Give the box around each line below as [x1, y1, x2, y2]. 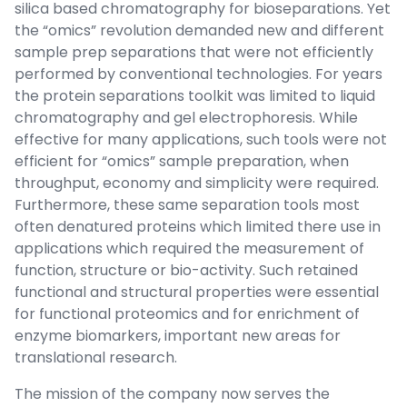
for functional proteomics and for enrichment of [15, 303, 360, 325]
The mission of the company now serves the [15, 383, 330, 405]
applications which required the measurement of [15, 238, 364, 260]
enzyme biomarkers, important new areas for [15, 325, 341, 347]
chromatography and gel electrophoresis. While [15, 107, 358, 129]
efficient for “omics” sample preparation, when [15, 151, 349, 173]
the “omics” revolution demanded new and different [15, 20, 384, 42]
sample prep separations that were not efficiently [15, 42, 373, 64]
